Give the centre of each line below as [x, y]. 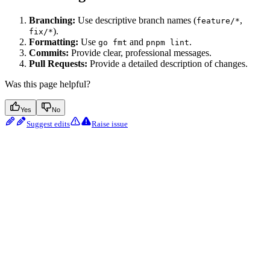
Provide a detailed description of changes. [168, 63]
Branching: [52, 20]
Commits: [49, 52]
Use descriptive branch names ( [136, 20]
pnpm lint [168, 42]
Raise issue [110, 124]
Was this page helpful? [48, 84]
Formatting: [54, 42]
